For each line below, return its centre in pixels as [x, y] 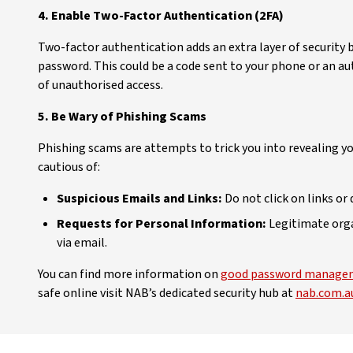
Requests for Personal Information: [162, 224]
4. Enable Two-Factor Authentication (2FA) [161, 16]
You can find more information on [129, 274]
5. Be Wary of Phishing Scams [122, 117]
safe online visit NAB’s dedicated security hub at [167, 293]
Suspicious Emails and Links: [139, 199]
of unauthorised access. [100, 85]
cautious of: [69, 167]
